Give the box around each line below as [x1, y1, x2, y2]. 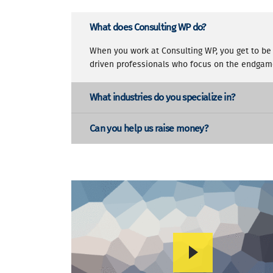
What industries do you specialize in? [90, 91, 235, 103]
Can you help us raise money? [90, 122, 208, 134]
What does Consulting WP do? [90, 21, 206, 33]
